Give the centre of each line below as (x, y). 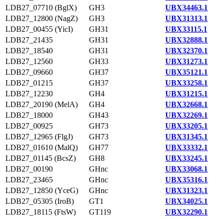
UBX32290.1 (186, 212)
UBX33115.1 (186, 29)
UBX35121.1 (186, 72)
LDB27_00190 (29, 169)
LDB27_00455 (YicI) (39, 29)
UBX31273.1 (186, 61)
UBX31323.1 (186, 190)
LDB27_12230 (29, 94)
